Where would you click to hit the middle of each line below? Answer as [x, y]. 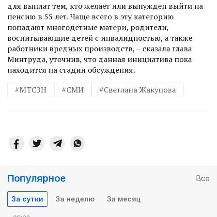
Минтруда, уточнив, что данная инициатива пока [100, 59]
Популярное [37, 178]
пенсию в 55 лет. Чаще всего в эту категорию [91, 16]
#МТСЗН [31, 89]
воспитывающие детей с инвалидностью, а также [100, 38]
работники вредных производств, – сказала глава [100, 48]
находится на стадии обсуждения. [71, 70]
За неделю [75, 199]
